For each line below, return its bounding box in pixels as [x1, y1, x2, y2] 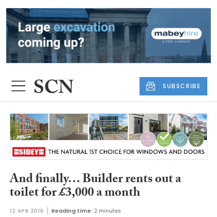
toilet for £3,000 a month [10, 183, 140, 204]
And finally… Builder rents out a [10, 169, 181, 191]
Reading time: [51, 207, 93, 215]
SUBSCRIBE [163, 81, 201, 90]
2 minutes [94, 207, 122, 215]
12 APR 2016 [10, 207, 44, 215]
